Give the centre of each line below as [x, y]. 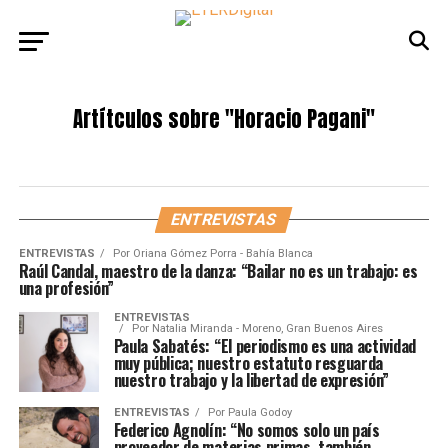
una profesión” [66, 288]
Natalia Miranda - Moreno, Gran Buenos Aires [267, 328]
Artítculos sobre [146, 119]
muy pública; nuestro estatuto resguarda [248, 363]
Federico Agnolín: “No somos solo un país [246, 430]
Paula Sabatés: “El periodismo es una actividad [264, 346]
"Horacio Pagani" [297, 119]
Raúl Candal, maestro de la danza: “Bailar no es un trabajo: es [218, 271]
